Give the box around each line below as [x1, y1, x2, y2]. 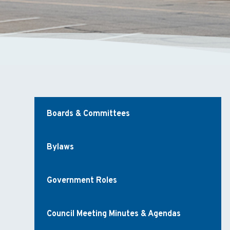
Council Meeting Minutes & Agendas [47, 208, 181, 219]
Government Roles [47, 175, 118, 186]
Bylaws [47, 142, 74, 152]
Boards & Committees [47, 108, 130, 119]
